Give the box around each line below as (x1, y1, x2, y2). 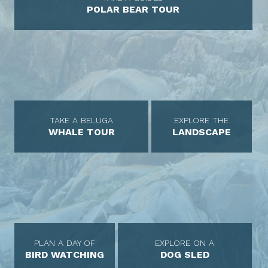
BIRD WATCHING (25, 248, 104, 260)
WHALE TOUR (48, 126, 115, 138)
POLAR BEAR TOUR (87, 4, 180, 16)
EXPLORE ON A (155, 237, 215, 248)
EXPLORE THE (174, 115, 229, 125)
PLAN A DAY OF (34, 237, 95, 248)
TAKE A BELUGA (50, 115, 113, 125)
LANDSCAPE (172, 126, 231, 138)
